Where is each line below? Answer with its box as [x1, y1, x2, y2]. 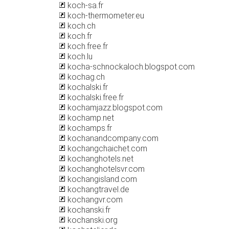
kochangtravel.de [65, 185, 129, 194]
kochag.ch [65, 72, 105, 82]
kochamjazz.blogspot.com [65, 103, 163, 112]
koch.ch [65, 21, 96, 31]
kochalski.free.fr [65, 93, 124, 102]
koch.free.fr [65, 41, 108, 51]
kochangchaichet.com [65, 144, 147, 153]
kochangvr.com [65, 195, 123, 204]
